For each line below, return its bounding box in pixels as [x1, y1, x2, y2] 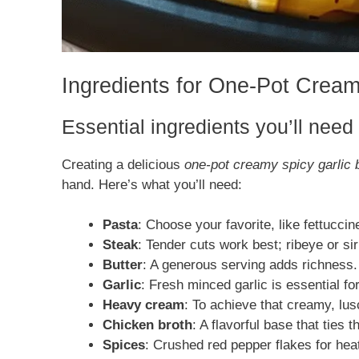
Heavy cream [103, 297, 184, 313]
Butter [103, 257, 143, 273]
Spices [103, 337, 145, 353]
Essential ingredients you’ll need [62, 115, 353, 138]
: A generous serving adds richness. [143, 257, 357, 273]
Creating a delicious [62, 156, 184, 172]
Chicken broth [103, 317, 192, 333]
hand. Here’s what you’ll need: [62, 176, 242, 192]
